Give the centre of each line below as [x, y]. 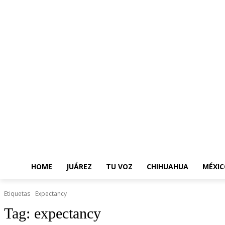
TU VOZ [119, 166]
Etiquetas [17, 194]
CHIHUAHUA [167, 166]
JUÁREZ [79, 166]
